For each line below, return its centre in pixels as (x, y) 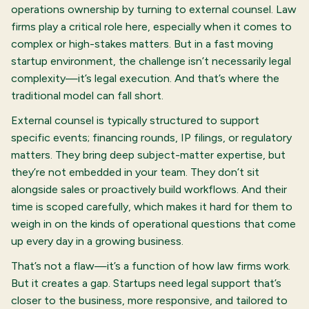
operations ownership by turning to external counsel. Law (154, 9)
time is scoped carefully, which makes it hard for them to (152, 206)
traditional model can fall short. (87, 95)
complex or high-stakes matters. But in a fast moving (142, 43)
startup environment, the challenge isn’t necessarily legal (151, 61)
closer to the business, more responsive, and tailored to (149, 301)
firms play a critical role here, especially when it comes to (151, 26)
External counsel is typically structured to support (135, 120)
